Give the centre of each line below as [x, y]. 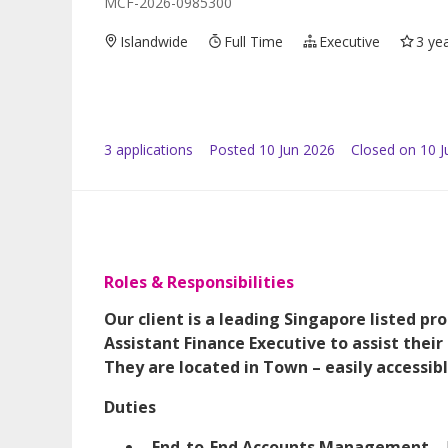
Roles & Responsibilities [199, 281]
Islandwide [154, 41]
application [149, 149]
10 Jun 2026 [297, 149]
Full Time [254, 41]
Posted [232, 149]
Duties [130, 406]
